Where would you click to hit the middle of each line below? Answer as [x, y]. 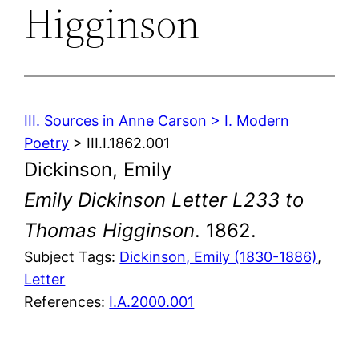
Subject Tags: [72, 256]
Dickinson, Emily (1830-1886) [219, 256]
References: [67, 301]
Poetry [47, 143]
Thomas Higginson [110, 230]
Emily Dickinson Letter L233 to [164, 200]
